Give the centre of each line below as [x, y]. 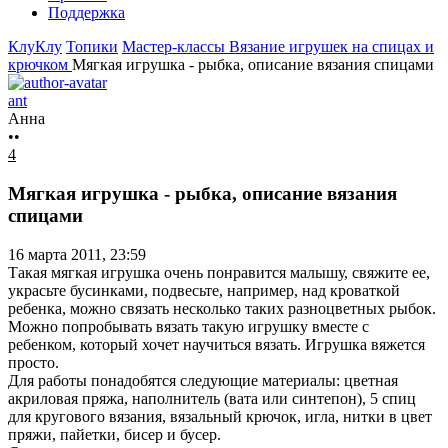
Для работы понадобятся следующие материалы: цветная [203, 380]
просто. [33, 362]
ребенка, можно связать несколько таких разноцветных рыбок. [222, 308]
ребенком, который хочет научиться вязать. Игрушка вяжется [216, 344]
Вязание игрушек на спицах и [331, 47]
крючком [40, 65]
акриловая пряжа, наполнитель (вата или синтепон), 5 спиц [212, 398]
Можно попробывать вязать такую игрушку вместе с [188, 326]
